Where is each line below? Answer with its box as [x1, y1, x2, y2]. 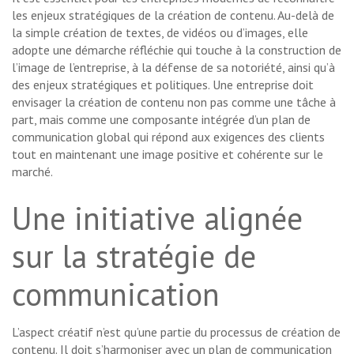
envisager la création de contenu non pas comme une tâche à [12, 94, 336, 111]
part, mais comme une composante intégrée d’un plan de [12, 111, 311, 128]
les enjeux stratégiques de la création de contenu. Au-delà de [12, 7, 334, 24]
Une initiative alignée [12, 198, 303, 239]
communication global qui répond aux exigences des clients [12, 129, 325, 145]
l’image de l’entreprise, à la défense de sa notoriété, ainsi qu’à [12, 59, 335, 76]
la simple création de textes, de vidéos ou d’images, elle [12, 24, 308, 41]
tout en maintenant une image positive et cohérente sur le [12, 146, 323, 163]
